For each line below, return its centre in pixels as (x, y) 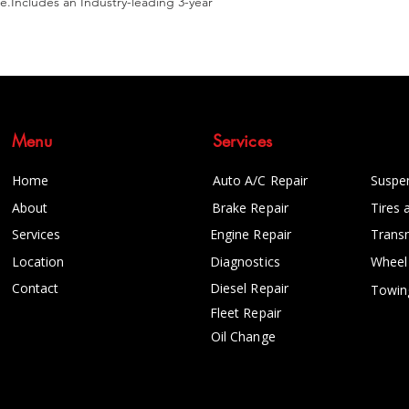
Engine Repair (251, 234)
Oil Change (243, 336)
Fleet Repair (246, 313)
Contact (35, 288)
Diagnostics (245, 262)
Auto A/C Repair (260, 180)
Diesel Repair (249, 288)
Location (38, 262)
